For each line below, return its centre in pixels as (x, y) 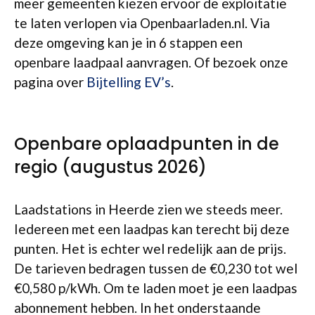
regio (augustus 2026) (110, 167)
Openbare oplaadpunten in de (147, 144)
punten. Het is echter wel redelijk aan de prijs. (150, 249)
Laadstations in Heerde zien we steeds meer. (148, 209)
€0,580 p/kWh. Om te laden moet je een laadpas (156, 288)
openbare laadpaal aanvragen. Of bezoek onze (151, 62)
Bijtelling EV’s (129, 82)
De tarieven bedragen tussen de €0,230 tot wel (156, 268)
